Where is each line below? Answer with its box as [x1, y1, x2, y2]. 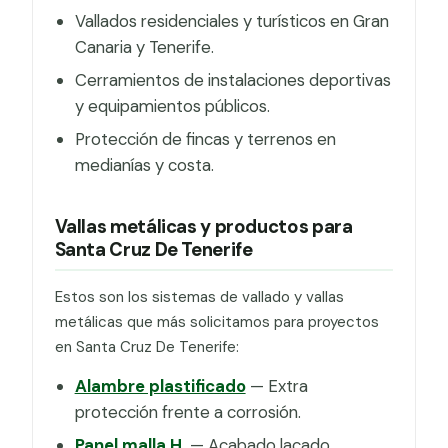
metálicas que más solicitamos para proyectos [54, 311, 379, 332]
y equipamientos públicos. [74, 95, 270, 118]
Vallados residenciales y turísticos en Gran [74, 9, 389, 32]
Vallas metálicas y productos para [54, 214, 353, 239]
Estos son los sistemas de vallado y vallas [54, 286, 344, 307]
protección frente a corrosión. [74, 401, 301, 424]
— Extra [245, 375, 308, 398]
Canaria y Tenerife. [74, 35, 214, 58]
